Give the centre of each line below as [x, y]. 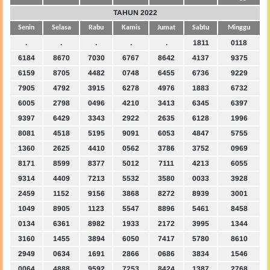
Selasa [61, 28]
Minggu [239, 28]
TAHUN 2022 [135, 13]
